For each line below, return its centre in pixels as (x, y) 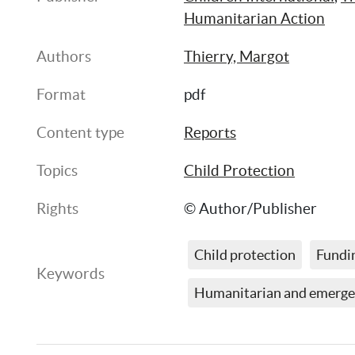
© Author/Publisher (250, 209)
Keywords (71, 274)
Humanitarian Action (254, 19)
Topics (57, 171)
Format (61, 95)
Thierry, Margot (237, 57)
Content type (80, 133)
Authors (64, 57)
